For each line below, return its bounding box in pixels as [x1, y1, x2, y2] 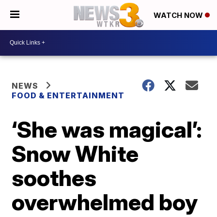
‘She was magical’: [12, 115, 202, 143]
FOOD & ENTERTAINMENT [12, 90, 125, 100]
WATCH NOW [154, 11, 205, 20]
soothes [12, 164, 97, 191]
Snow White [12, 139, 139, 167]
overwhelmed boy [12, 188, 198, 216]
